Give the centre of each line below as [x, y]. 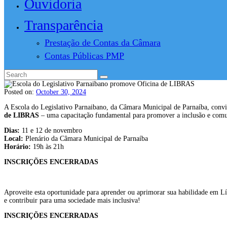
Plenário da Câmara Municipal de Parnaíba [86, 138]
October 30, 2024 [61, 92]
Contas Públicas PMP [84, 55]
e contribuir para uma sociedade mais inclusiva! [72, 200]
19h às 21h [47, 146]
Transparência [64, 25]
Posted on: [20, 92]
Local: [14, 138]
